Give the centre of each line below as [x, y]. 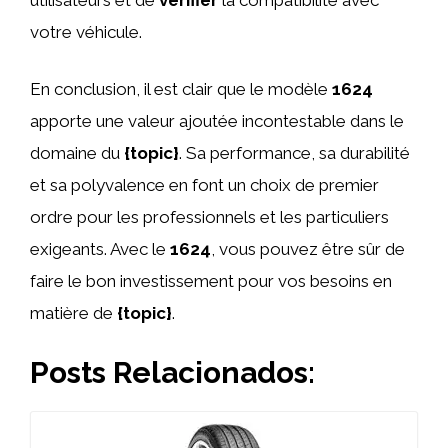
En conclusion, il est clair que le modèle [181, 89]
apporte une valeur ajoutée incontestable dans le [217, 121]
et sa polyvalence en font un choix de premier [204, 185]
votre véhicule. [86, 31]
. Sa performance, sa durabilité [294, 153]
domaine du [77, 153]
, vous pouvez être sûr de [308, 249]
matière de [73, 313]
